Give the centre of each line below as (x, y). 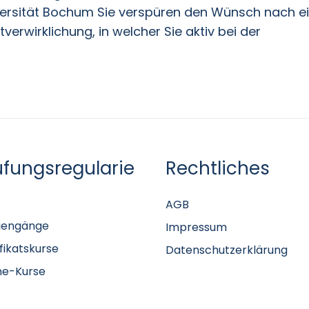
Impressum (197, 228)
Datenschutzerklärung (227, 250)
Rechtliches (218, 169)
